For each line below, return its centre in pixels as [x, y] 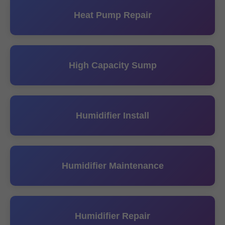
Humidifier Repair [113, 216]
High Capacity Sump [113, 65]
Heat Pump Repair [113, 15]
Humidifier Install [113, 116]
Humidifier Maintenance [113, 166]
